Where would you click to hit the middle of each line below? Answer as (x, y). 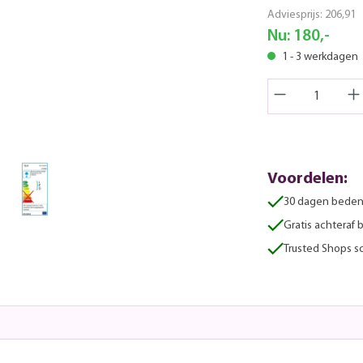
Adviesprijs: (296, 15)
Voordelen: (307, 179)
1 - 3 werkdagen (319, 57)
